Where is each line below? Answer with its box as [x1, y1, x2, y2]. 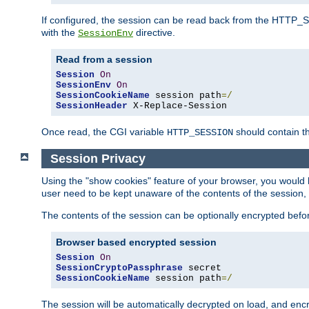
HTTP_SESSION [167, 127, 233, 139]
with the [41, 27, 78, 39]
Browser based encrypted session [56, 237, 217, 248]
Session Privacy [50, 151, 146, 166]
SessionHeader [56, 101, 128, 112]
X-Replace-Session [128, 101, 227, 112]
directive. [133, 27, 175, 39]
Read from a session [56, 54, 152, 66]
